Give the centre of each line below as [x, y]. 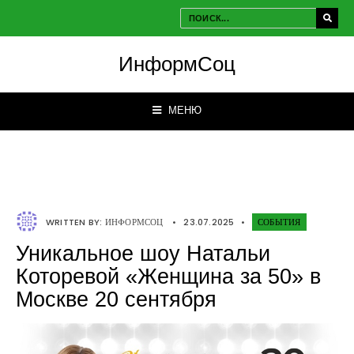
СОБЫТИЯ [279, 222]
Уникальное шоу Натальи [143, 254]
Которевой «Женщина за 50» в [168, 277]
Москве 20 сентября [116, 299]
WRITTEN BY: [75, 222]
